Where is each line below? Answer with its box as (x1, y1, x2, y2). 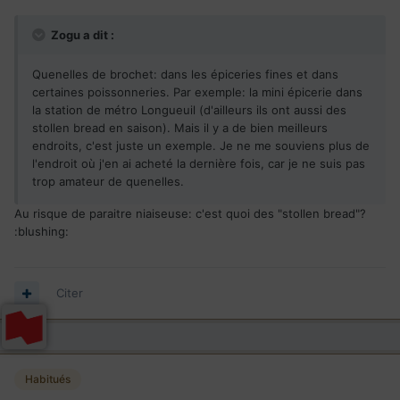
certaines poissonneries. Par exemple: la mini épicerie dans (32, 85, 362, 100)
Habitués (25, 372, 71, 387)
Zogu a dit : (48, 28, 114, 43)
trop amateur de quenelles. (32, 174, 184, 189)
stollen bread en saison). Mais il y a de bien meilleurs (32, 121, 328, 136)
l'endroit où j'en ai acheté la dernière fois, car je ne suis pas (32, 156, 365, 171)
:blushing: (14, 224, 69, 239)
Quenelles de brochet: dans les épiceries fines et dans (32, 67, 338, 82)
